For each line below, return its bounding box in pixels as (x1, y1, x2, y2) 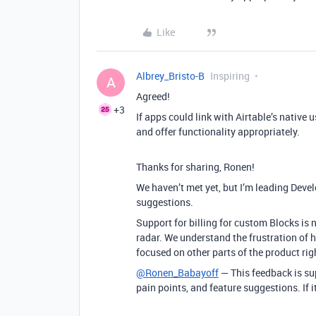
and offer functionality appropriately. (136, 125, 300, 138)
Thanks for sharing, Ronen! (136, 160, 255, 174)
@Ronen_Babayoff (136, 266, 219, 279)
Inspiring (210, 69, 250, 83)
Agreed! (136, 90, 170, 103)
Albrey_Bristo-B (136, 69, 205, 83)
